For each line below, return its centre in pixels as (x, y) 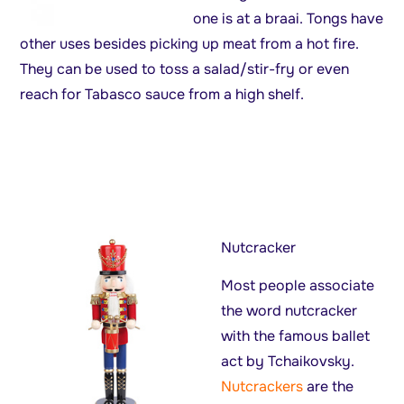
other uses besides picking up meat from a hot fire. (190, 44)
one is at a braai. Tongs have (289, 19)
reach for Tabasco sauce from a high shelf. (162, 95)
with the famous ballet (296, 336)
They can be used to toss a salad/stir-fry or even (185, 69)
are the (329, 387)
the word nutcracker (289, 311)
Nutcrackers (262, 387)
